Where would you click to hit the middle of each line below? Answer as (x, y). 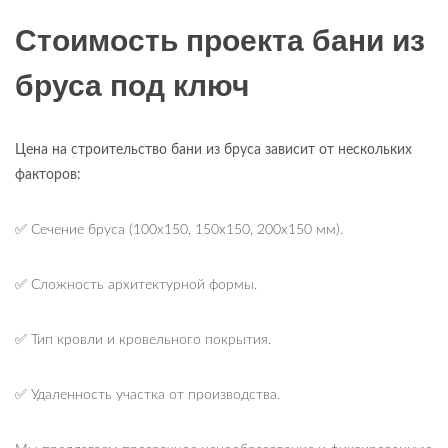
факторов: (48, 175)
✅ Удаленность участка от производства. (147, 395)
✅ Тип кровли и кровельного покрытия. (143, 340)
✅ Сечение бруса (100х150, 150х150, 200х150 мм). (179, 230)
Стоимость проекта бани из (220, 41)
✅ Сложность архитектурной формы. (136, 285)
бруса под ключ (132, 86)
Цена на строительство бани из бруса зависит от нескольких (213, 150)
